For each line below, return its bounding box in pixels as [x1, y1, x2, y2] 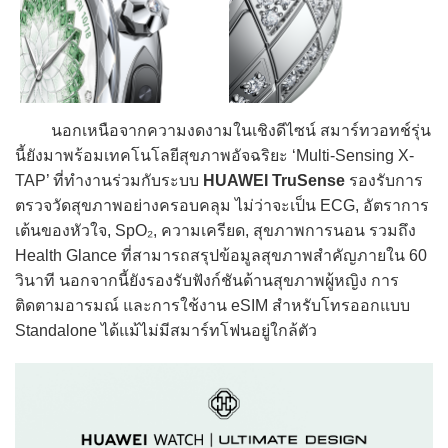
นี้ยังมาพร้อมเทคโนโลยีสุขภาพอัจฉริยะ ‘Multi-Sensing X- [15, 146, 414, 164]
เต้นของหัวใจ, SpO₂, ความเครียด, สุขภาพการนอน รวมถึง [15, 221, 416, 239]
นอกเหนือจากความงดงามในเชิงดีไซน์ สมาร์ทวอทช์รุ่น [15, 121, 431, 139]
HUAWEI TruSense [203, 171, 345, 189]
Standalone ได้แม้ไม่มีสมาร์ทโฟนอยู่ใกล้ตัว [15, 321, 317, 339]
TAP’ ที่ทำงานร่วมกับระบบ [15, 171, 203, 189]
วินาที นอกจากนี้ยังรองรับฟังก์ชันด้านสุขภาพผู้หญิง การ [15, 271, 399, 289]
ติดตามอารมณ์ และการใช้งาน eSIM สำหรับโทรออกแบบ [15, 296, 410, 314]
